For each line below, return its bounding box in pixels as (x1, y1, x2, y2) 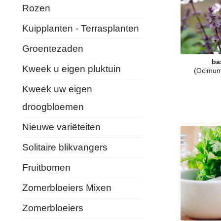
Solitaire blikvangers (22, 142, 108, 152)
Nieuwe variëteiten (22, 122, 101, 132)
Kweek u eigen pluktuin (22, 64, 121, 74)
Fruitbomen (22, 162, 71, 173)
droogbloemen (22, 102, 84, 112)
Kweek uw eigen (22, 84, 92, 94)
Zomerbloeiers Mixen (22, 183, 111, 193)
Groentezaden (22, 43, 83, 54)
